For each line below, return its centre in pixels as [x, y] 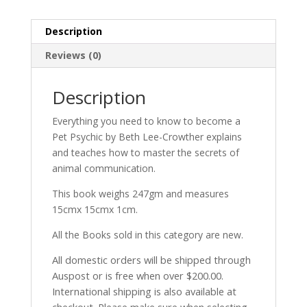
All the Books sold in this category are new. [147, 235]
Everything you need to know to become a [146, 121]
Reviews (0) [73, 56]
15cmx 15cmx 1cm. [95, 210]
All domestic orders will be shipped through [152, 260]
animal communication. [103, 169]
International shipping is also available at [144, 292]
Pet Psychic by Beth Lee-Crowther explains [147, 137]
